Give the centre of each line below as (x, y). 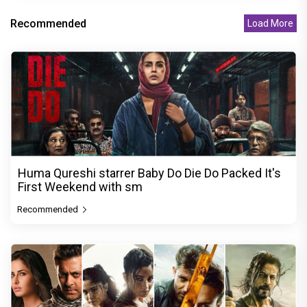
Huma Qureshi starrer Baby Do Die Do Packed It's (149, 173)
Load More (270, 24)
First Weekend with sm (80, 186)
